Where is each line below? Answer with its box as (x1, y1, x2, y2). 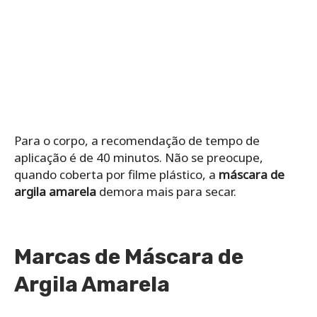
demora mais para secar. (99, 183, 236, 200)
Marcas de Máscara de (14, 243, 243, 270)
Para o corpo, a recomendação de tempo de (14, 132, 260, 149)
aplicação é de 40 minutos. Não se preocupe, (14, 149, 263, 166)
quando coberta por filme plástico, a (14, 166, 219, 183)
